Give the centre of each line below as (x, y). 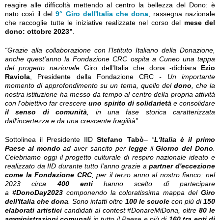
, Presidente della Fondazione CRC (92, 77)
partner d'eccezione (182, 166)
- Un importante (185, 77)
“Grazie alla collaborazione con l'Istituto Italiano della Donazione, (110, 50)
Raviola (17, 77)
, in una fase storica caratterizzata (151, 112)
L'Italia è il (173, 139)
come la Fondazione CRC (48, 175)
